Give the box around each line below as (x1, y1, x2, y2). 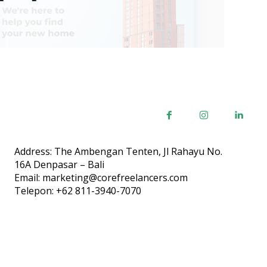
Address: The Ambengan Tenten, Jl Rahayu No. (14, 145, 222, 159)
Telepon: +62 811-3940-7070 (14, 184, 141, 198)
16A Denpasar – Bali (14, 158, 104, 172)
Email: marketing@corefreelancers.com (14, 171, 188, 185)
